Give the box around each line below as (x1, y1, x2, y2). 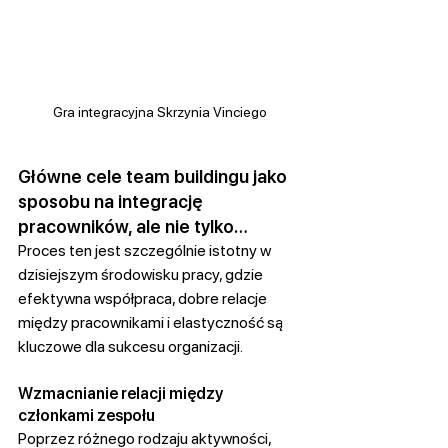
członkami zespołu (18, 406, 155, 426)
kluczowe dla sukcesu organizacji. (18, 337, 243, 357)
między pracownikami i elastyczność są (18, 313, 286, 333)
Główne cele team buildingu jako (18, 166, 291, 188)
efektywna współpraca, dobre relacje (18, 289, 270, 309)
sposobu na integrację (18, 191, 207, 213)
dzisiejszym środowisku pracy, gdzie (18, 265, 266, 285)
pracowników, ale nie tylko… (18, 216, 248, 238)
